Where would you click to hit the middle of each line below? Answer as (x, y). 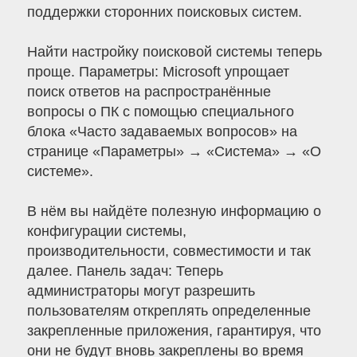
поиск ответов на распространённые (149, 92)
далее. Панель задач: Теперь (125, 271)
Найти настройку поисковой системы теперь (174, 52)
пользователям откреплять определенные (169, 311)
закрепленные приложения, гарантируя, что (174, 331)
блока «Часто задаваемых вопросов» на (162, 132)
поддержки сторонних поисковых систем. (164, 12)
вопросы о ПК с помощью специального (160, 112)
